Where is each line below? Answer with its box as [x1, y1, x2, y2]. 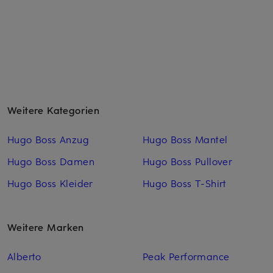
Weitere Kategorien [7, 102, 100, 116]
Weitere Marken [7, 219, 84, 233]
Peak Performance [142, 249, 230, 263]
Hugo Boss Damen [7, 154, 94, 168]
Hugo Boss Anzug [7, 132, 89, 146]
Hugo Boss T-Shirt [142, 175, 227, 190]
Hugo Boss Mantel [142, 132, 228, 146]
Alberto [7, 249, 41, 263]
